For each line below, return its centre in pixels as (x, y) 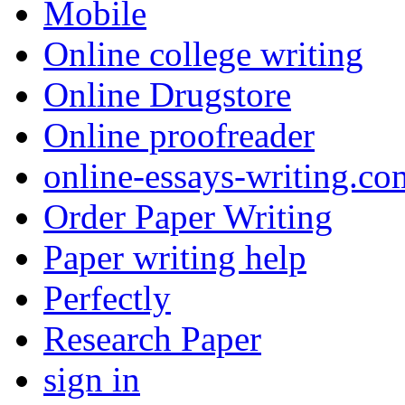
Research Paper (152, 339)
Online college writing (203, 54)
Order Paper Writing (188, 217)
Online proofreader (179, 136)
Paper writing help (175, 258)
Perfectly (107, 298)
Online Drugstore (167, 95)
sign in (92, 380)
